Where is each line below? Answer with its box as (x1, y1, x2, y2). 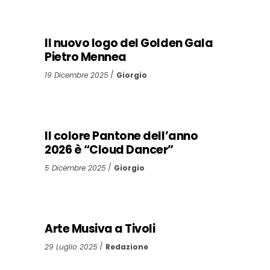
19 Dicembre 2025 (45, 69, 108, 80)
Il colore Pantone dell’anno (45, 127, 198, 144)
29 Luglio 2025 (45, 241, 98, 252)
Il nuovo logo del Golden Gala (45, 34, 213, 51)
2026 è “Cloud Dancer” (45, 141, 174, 158)
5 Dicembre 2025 (45, 162, 106, 173)
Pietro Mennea (45, 48, 127, 65)
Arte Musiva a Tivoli (45, 220, 155, 237)
